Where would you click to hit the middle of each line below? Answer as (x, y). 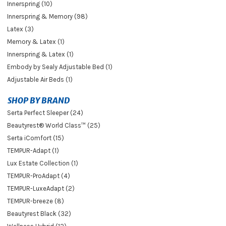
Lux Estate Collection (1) (43, 163)
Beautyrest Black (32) (39, 213)
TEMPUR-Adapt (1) (33, 150)
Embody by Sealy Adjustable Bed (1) (60, 67)
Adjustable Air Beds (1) (40, 79)
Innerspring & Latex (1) (40, 54)
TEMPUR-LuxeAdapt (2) (41, 188)
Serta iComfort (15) (36, 138)
